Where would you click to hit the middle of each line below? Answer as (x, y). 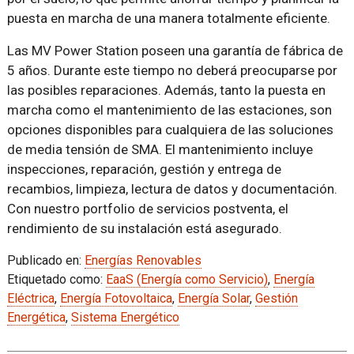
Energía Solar (213, 298)
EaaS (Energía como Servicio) (186, 279)
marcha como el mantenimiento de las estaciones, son (169, 110)
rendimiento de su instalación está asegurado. (144, 228)
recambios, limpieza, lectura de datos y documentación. (172, 189)
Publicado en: (45, 260)
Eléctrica (30, 298)
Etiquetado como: (56, 279)
